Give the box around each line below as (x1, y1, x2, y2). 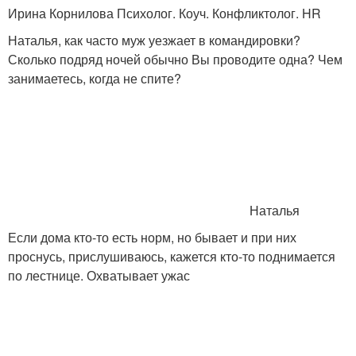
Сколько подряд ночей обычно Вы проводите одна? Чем (8, 50, 342, 68)
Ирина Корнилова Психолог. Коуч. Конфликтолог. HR (8, 4, 321, 22)
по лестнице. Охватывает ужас (8, 266, 190, 284)
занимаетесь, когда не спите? (8, 69, 181, 87)
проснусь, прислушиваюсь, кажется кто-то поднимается (8, 247, 335, 265)
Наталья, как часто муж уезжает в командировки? (8, 31, 300, 49)
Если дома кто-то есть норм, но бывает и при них (8, 228, 296, 246)
